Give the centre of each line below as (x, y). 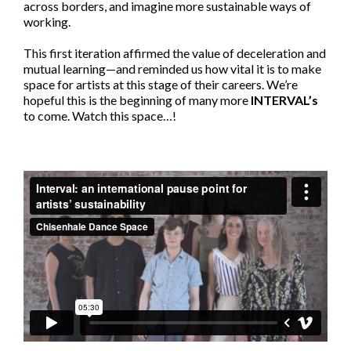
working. (47, 22)
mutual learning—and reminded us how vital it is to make (172, 69)
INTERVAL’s (284, 100)
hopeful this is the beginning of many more (137, 100)
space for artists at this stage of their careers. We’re (161, 84)
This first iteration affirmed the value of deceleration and (175, 53)
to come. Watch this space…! (100, 116)
